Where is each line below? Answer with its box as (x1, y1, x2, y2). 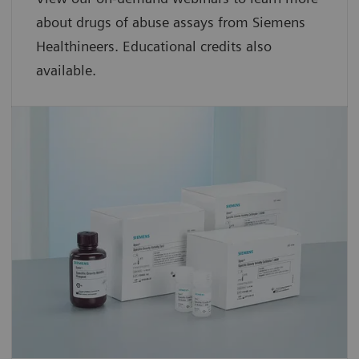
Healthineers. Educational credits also (36, 38, 272, 55)
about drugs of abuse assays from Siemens (36, 14, 305, 31)
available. (36, 62, 96, 79)
